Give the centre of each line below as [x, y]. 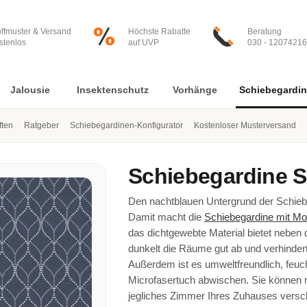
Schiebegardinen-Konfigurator [126, 125]
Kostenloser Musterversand [245, 125]
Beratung [265, 32]
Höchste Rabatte [159, 32]
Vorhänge [195, 90]
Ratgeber [41, 125]
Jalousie [30, 90]
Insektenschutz [112, 90]
